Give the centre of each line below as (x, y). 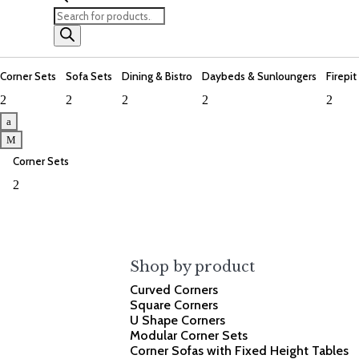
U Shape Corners (178, 321)
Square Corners (174, 305)
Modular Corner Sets (189, 336)
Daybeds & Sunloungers (259, 77)
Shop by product (193, 267)
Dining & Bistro (157, 77)
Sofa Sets (89, 77)
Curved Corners (174, 290)
